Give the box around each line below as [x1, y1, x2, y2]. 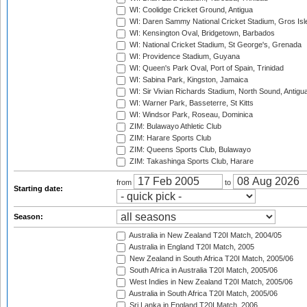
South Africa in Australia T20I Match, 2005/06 [127, 266, 278, 275]
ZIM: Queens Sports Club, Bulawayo [127, 145, 251, 154]
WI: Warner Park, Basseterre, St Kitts [127, 99, 254, 108]
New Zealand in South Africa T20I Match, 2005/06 [127, 254, 293, 263]
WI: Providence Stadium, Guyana [127, 52, 240, 61]
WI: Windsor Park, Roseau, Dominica [127, 110, 253, 119]
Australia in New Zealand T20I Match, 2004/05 [127, 231, 282, 240]
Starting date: [14, 184, 65, 193]
